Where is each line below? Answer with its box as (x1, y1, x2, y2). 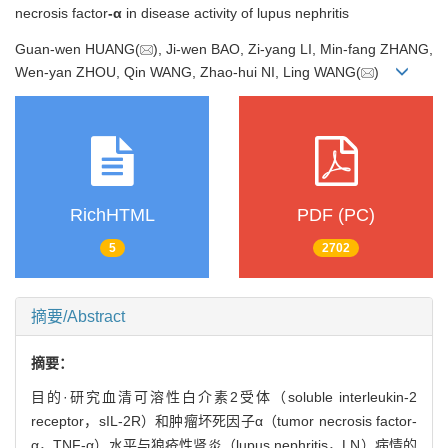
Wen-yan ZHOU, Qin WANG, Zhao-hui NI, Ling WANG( (15, 63, 361, 80)
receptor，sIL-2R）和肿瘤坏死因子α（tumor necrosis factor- (31, 412, 417, 429)
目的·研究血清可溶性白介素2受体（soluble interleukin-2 (31, 388, 417, 405)
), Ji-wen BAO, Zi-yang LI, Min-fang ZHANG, (153, 40, 433, 57)
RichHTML (69, 205, 155, 226)
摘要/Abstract (31, 307, 125, 325)
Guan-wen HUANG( (15, 40, 140, 57)
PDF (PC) (297, 205, 375, 226)
